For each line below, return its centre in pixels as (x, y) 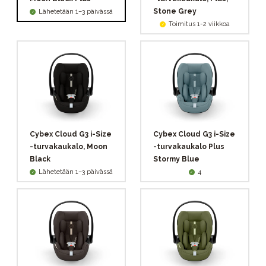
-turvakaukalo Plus (189, 147)
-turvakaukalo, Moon (69, 147)
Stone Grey (175, 12)
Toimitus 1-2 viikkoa (199, 24)
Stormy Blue (176, 159)
